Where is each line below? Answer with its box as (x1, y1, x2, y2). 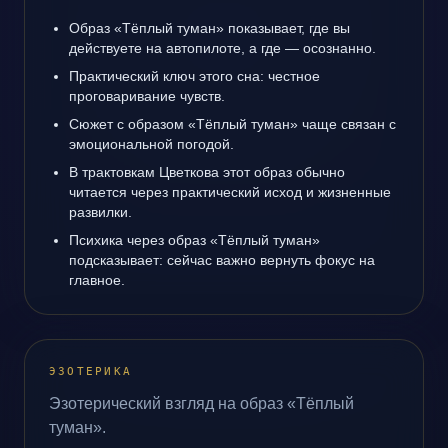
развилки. (69, 204, 132, 220)
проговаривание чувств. (69, 88, 225, 104)
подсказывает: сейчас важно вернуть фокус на (69, 252, 375, 268)
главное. (69, 272, 125, 288)
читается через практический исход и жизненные (69, 184, 391, 200)
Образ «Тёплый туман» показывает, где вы (69, 20, 350, 36)
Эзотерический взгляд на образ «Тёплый (49, 395, 354, 412)
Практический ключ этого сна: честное (69, 68, 320, 84)
